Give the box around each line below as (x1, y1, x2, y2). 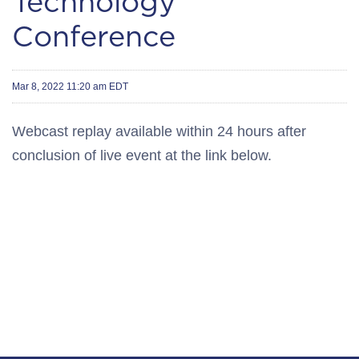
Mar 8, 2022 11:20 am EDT (12, 81, 128, 92)
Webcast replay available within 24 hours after (12, 123, 306, 139)
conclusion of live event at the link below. (12, 147, 272, 163)
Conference (12, 18, 175, 54)
